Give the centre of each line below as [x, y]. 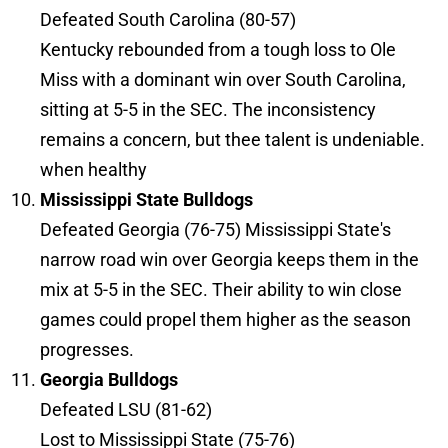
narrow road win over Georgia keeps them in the [229, 260]
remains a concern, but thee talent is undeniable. [232, 140]
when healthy [93, 170]
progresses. [87, 350]
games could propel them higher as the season [225, 320]
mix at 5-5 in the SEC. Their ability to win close [221, 290]
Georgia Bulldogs [109, 380]
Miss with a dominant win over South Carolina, [223, 80]
